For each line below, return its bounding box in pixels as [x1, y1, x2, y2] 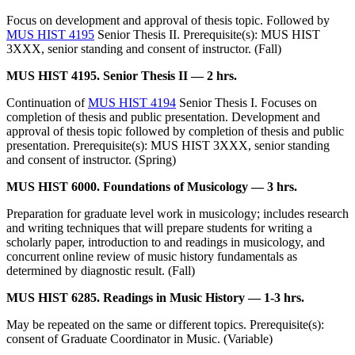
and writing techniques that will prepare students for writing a [6, 221, 312, 235]
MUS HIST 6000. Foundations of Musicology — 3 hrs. [6, 180, 297, 194]
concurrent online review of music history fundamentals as [6, 250, 297, 264]
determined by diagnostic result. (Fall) [6, 264, 195, 278]
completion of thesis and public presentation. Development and [6, 110, 320, 124]
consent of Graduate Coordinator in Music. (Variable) [6, 332, 273, 346]
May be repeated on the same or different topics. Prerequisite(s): [6, 318, 324, 332]
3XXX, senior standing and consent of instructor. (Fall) [6, 42, 281, 56]
